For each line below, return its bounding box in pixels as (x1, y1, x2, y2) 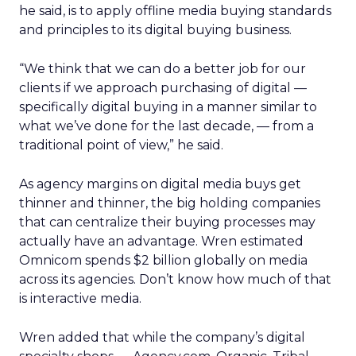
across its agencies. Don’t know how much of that (19, 272, 331, 287)
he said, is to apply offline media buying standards (19, 3, 331, 18)
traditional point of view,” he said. (19, 137, 223, 153)
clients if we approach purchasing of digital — (19, 80, 307, 95)
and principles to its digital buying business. (19, 22, 292, 37)
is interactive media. (19, 291, 141, 306)
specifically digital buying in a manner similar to (19, 99, 317, 114)
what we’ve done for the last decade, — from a (19, 118, 314, 133)
